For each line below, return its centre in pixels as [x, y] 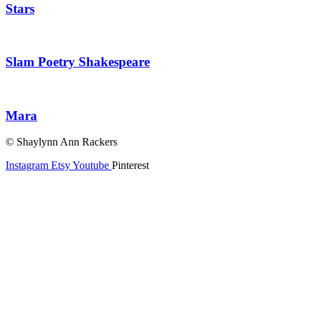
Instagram [27, 166]
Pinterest [130, 166]
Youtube [91, 166]
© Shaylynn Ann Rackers [61, 142]
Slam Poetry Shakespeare [78, 62]
